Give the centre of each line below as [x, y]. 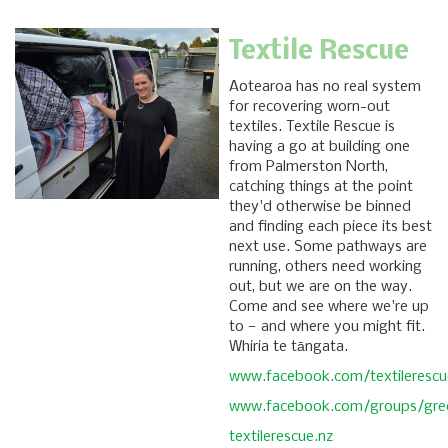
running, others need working [325, 267]
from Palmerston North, [308, 167]
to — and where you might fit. [327, 327]
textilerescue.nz [281, 437]
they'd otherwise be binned [320, 207]
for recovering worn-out [309, 107]
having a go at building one [319, 147]
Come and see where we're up [329, 307]
